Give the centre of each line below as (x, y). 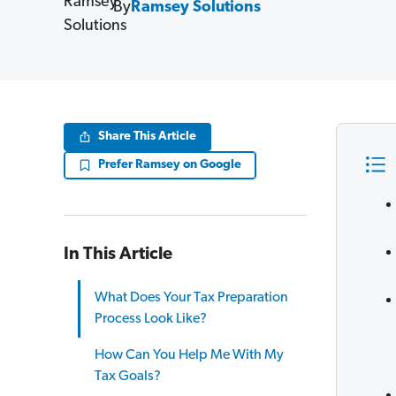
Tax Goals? (128, 377)
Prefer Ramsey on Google (170, 165)
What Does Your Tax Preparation (191, 298)
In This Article (118, 255)
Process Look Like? (151, 319)
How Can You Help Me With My (189, 355)
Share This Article (147, 137)
